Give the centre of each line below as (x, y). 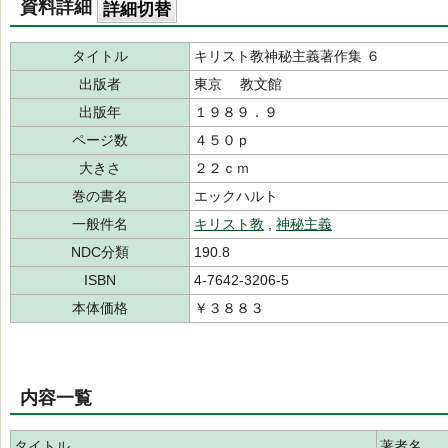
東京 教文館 (238, 84)
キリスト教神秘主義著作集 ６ (287, 56)
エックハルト (236, 196)
